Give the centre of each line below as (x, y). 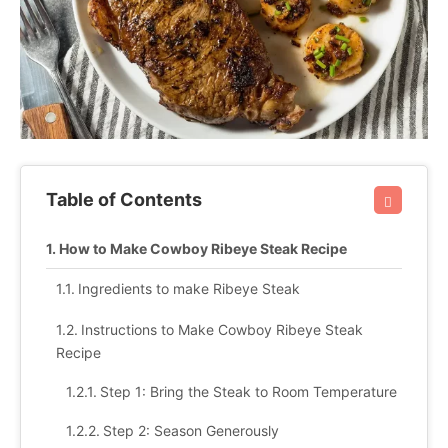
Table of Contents (124, 199)
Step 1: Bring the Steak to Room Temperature (248, 391)
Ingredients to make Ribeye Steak (188, 288)
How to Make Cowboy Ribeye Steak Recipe (202, 248)
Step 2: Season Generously (190, 430)
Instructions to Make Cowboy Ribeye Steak (221, 329)
